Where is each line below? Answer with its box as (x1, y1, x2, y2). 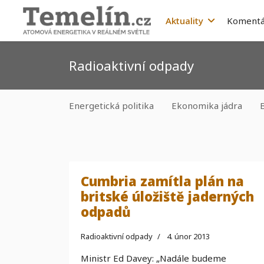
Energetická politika (69, 100, 154, 111)
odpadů (81, 203, 131, 220)
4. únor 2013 (167, 231, 210, 242)
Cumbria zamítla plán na (81, 172, 244, 190)
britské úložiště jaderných (81, 187, 254, 205)
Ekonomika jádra (171, 100, 242, 111)
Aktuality (165, 15, 203, 27)
